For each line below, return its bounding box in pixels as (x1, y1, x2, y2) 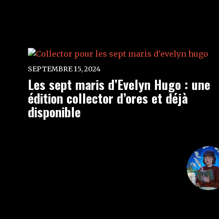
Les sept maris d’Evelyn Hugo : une (28, 75, 210, 94)
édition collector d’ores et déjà (28, 88, 188, 108)
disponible (28, 102, 81, 121)
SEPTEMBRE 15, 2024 (28, 65, 101, 73)
